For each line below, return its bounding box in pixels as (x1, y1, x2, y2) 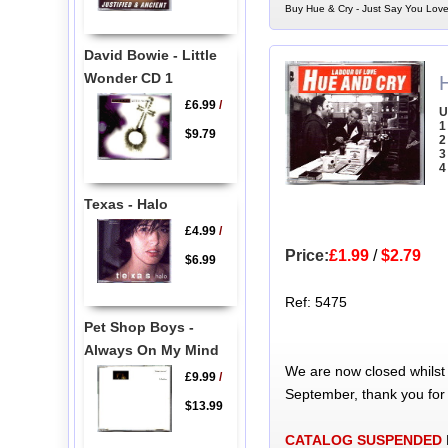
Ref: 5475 (284, 294, 347, 311)
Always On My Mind (83, 342, 219, 359)
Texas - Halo (83, 195, 168, 212)
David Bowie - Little (83, 47, 217, 64)
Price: (284, 247, 329, 265)
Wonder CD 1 (83, 70, 173, 87)
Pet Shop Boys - (83, 319, 194, 336)
